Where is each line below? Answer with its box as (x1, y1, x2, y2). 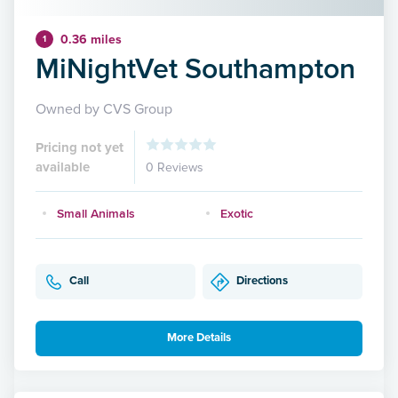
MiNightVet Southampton (36, 46, 355, 89)
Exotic (220, 203, 253, 222)
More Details (167, 330, 231, 346)
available (36, 158, 90, 175)
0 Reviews (146, 159, 203, 175)
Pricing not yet (36, 139, 123, 155)
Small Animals (57, 203, 135, 222)
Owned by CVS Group (36, 99, 172, 118)
